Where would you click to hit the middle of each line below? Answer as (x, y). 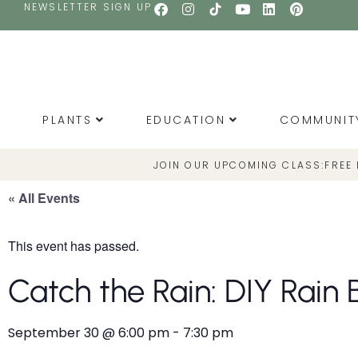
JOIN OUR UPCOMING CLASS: (239, 165)
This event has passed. (74, 246)
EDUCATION (186, 120)
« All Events (44, 198)
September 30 (54, 333)
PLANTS (68, 120)
